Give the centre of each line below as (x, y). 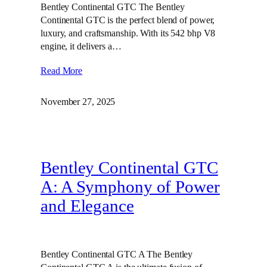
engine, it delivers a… (81, 46)
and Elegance (87, 206)
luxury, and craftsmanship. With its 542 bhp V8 (128, 33)
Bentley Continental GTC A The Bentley (117, 254)
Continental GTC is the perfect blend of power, (128, 20)
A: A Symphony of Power (130, 187)
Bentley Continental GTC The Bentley (113, 7)
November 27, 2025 (78, 102)
